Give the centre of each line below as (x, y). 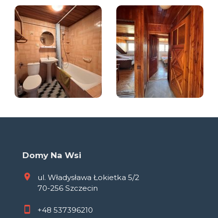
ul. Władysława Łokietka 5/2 (88, 178)
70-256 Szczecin (67, 188)
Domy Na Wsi (52, 155)
